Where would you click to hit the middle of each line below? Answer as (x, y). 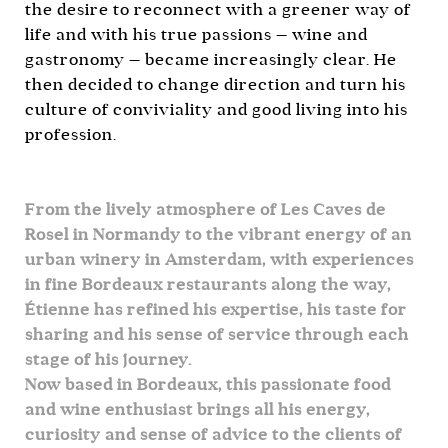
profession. (71, 134)
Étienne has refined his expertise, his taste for (216, 309)
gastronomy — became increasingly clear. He (211, 59)
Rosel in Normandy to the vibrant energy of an (218, 234)
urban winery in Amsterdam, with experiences (219, 259)
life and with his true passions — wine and (196, 34)
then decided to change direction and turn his (215, 84)
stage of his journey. (108, 359)
